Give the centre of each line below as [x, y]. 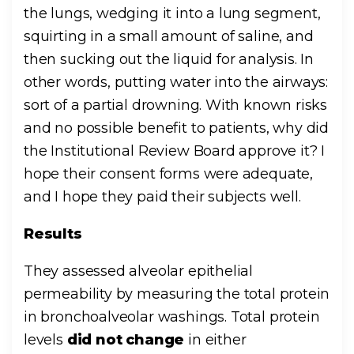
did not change [126, 340]
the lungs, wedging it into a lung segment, [172, 14]
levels [45, 340]
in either [215, 340]
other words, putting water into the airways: [176, 83]
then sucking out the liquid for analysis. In [169, 60]
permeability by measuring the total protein [177, 294]
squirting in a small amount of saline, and [169, 37]
